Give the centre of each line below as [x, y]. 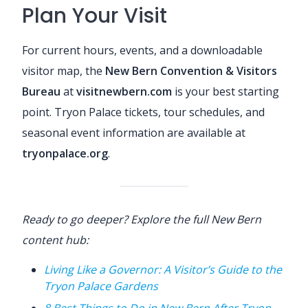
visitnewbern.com [124, 91]
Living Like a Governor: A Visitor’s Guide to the [163, 269]
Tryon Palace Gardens [101, 286]
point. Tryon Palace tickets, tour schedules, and [143, 112]
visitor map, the [64, 70]
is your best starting [225, 91]
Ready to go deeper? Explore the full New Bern [142, 219]
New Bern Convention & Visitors [191, 70]
